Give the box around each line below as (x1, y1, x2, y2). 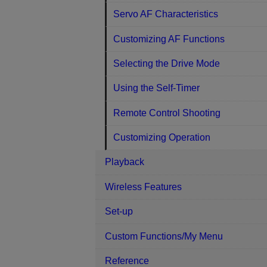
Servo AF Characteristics (113, 9, 219, 20)
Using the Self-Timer (113, 83, 200, 94)
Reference (105, 255, 149, 266)
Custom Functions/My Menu (105, 231, 223, 241)
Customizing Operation (113, 132, 211, 143)
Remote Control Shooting (113, 107, 221, 118)
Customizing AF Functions (113, 33, 225, 44)
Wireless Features (105, 181, 182, 192)
